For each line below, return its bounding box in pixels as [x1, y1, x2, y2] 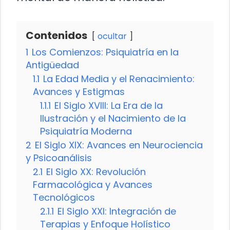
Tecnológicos [33, 190, 95, 204]
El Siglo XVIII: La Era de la [54, 99, 163, 112]
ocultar [98, 30, 127, 42]
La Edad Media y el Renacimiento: [43, 72, 195, 85]
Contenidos [26, 28, 87, 43]
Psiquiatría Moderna [40, 124, 132, 138]
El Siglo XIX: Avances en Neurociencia [35, 138, 203, 151]
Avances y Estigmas [33, 85, 125, 98]
